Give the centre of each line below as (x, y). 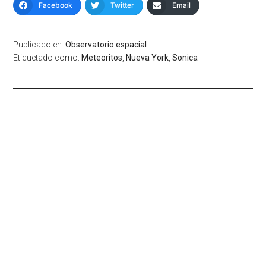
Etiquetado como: (47, 57)
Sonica (185, 57)
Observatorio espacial (106, 44)
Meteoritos (102, 57)
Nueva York (148, 57)
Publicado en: (39, 44)
